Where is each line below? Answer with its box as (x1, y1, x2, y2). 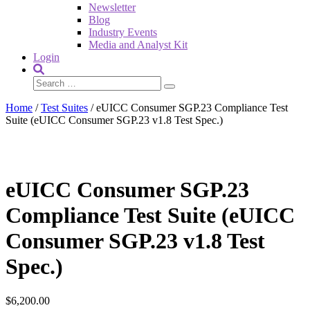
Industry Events (89, 26, 157, 38)
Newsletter (89, 1, 136, 13)
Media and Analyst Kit (89, 39, 188, 51)
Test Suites (41, 102, 88, 113)
